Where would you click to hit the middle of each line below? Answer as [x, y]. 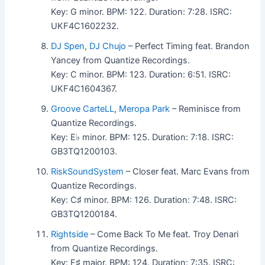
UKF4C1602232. [85, 26]
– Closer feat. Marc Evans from [187, 171]
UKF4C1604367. [84, 88]
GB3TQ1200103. [84, 151]
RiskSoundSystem [88, 171]
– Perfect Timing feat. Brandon [188, 46]
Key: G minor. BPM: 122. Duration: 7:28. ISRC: [142, 12]
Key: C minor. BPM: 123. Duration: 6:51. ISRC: [141, 74]
